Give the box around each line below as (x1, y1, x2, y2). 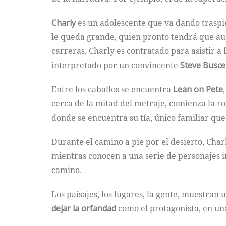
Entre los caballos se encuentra (51, 84, 173, 95)
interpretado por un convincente (51, 60, 180, 71)
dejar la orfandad (51, 203, 116, 214)
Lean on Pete (173, 84, 223, 95)
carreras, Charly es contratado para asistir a (51, 45, 223, 57)
